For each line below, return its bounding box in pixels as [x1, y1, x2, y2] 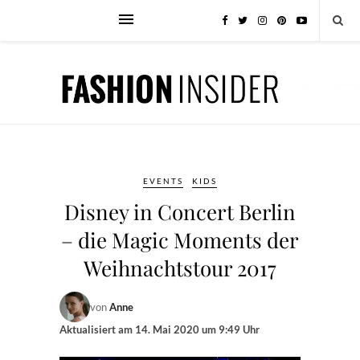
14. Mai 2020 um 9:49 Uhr [135, 323, 260, 336]
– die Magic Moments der [61, 226, 299, 254]
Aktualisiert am [59, 323, 135, 336]
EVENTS [143, 176, 183, 186]
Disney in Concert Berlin [64, 198, 296, 226]
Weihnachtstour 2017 [84, 254, 276, 282]
